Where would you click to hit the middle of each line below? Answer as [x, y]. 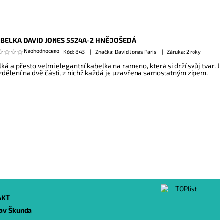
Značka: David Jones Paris [126, 51]
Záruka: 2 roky [184, 51]
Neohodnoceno [41, 50]
